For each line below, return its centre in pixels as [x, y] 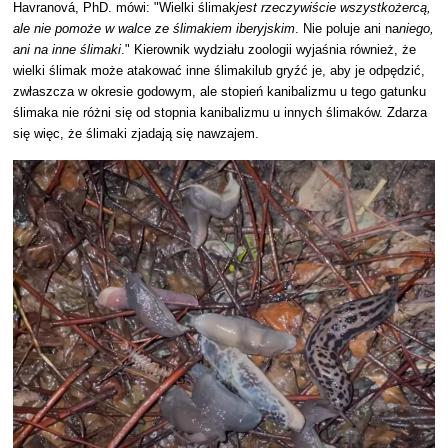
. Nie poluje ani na [347, 28]
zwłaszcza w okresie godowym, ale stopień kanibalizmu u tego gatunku [220, 91]
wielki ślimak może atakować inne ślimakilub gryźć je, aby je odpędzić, [219, 70]
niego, [417, 28]
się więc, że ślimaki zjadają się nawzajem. [136, 133]
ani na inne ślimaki [67, 49]
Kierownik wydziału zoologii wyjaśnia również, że [275, 49]
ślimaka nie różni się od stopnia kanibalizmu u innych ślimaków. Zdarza [220, 112]
